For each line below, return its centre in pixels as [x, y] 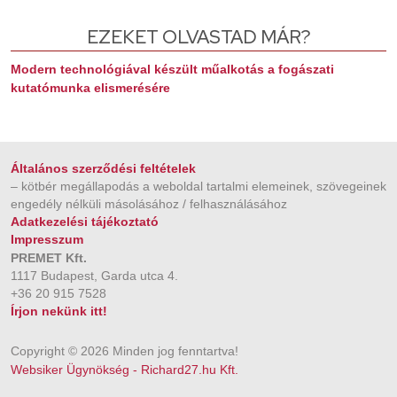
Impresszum [47, 239]
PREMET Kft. [49, 258]
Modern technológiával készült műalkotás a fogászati [172, 69]
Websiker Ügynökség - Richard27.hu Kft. [125, 370]
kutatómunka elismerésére [90, 88]
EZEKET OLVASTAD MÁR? [198, 37]
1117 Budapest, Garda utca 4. [94, 276]
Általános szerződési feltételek [103, 168]
